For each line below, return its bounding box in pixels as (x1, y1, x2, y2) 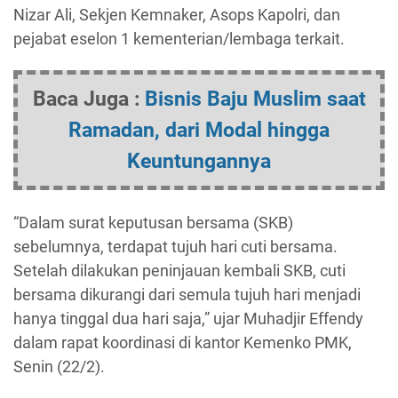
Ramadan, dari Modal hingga (68, 117, 330, 142)
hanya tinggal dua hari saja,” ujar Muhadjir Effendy (13, 308, 363, 328)
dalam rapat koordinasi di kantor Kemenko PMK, (13, 332, 352, 352)
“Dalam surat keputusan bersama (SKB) (13, 212, 293, 232)
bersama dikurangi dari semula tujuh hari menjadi (13, 284, 361, 304)
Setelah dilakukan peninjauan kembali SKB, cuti (13, 260, 346, 280)
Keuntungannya (127, 148, 271, 173)
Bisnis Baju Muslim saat (144, 86, 366, 111)
